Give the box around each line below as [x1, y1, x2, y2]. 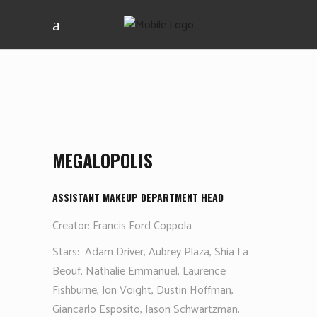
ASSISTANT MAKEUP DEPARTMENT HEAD [52, 190, 224, 204]
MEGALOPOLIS [52, 147, 153, 173]
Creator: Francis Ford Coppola [52, 217, 192, 236]
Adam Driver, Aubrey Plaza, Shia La [85, 243, 248, 262]
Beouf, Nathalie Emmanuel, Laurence [52, 262, 226, 281]
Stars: [52, 243, 79, 262]
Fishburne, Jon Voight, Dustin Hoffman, [52, 281, 234, 300]
